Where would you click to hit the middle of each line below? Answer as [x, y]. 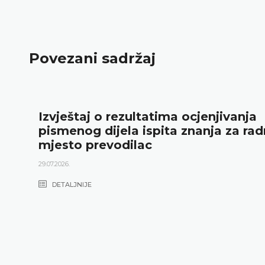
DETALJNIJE [71, 184]
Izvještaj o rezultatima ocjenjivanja [147, 116]
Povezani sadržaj [92, 59]
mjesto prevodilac [95, 145]
